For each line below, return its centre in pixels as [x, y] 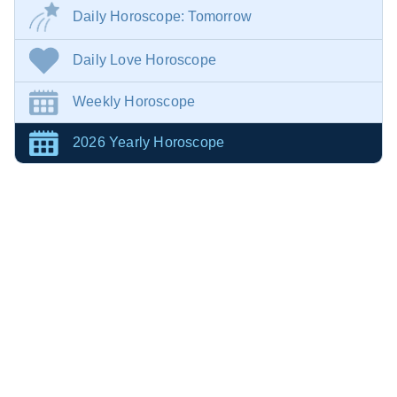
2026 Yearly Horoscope [149, 142]
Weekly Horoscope [134, 101]
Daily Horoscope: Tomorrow [162, 16]
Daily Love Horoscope [144, 60]
